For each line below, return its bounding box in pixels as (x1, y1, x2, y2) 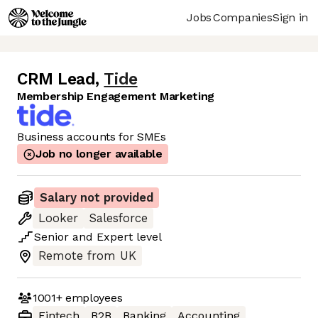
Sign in (273, 10, 308, 24)
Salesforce (89, 212, 148, 226)
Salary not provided (40, 191, 153, 205)
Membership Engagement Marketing (17, 89, 215, 104)
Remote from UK (38, 249, 136, 263)
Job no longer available (35, 147, 163, 161)
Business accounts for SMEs (17, 130, 166, 144)
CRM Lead (17, 70, 96, 89)
